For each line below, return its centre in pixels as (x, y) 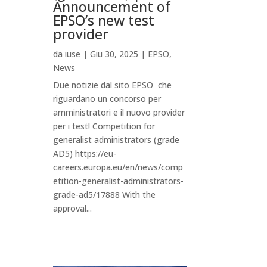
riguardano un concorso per (108, 98)
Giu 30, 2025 (114, 54)
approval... (73, 208)
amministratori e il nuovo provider (119, 112)
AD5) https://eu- (85, 153)
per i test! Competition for (104, 126)
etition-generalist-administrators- (119, 181)
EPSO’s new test (104, 20)
